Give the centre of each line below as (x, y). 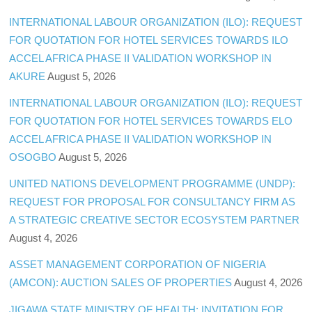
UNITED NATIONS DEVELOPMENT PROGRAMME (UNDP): (153, 184)
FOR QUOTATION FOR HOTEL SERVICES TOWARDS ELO (151, 121)
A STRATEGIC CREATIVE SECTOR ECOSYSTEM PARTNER (155, 220)
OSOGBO (33, 157)
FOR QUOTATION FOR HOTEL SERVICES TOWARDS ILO (149, 40)
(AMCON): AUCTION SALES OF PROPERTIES (121, 283)
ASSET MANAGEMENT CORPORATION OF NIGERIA (138, 265)
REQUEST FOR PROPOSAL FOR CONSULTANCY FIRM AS (153, 202)
